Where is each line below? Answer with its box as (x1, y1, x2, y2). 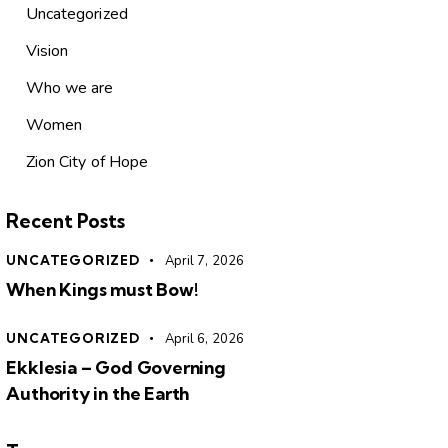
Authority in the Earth (6, 382, 190, 406)
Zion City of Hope (25, 151, 149, 174)
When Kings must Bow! (6, 278, 199, 302)
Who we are (25, 77, 114, 100)
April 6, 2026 (164, 330, 244, 349)
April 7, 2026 (164, 252, 244, 271)
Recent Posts (6, 209, 126, 234)
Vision (25, 40, 69, 63)
